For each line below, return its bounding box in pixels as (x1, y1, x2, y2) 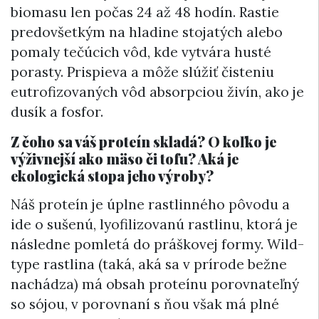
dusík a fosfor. (11, 103, 103, 120)
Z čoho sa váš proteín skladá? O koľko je (11, 131, 276, 151)
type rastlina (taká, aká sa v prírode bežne (11, 255, 287, 273)
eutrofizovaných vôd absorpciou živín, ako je (11, 83, 304, 100)
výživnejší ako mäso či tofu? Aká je (11, 148, 239, 168)
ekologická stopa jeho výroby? (11, 165, 214, 185)
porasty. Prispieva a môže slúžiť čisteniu (11, 63, 274, 80)
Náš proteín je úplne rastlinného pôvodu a (11, 195, 290, 213)
